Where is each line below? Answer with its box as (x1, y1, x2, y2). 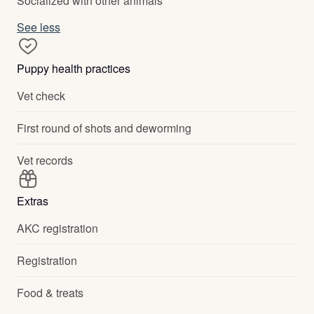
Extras (17, 193, 48, 209)
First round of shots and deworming (17, 120, 191, 136)
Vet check (17, 88, 65, 104)
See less (17, 19, 60, 35)
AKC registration (17, 220, 98, 236)
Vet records (17, 152, 73, 168)
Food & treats (17, 285, 83, 301)
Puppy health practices (17, 60, 130, 76)
